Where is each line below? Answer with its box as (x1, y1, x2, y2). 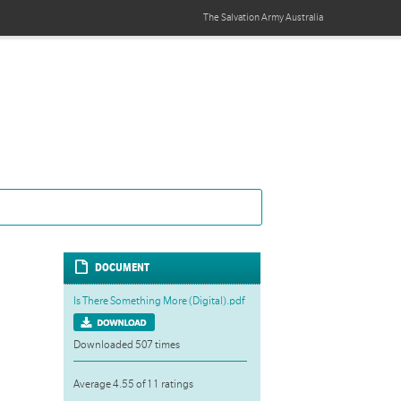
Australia (286, 13, 323, 23)
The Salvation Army (203, 13, 286, 23)
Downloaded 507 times (73, 338, 180, 351)
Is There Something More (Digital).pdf (73, 294, 244, 307)
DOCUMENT (95, 261, 150, 275)
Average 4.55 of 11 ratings (73, 378, 193, 390)
